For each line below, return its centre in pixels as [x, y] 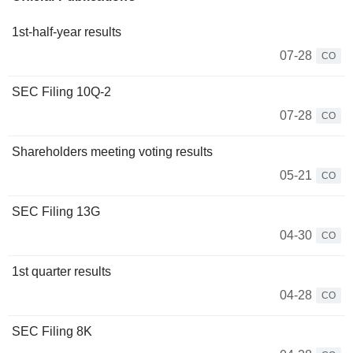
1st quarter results [61, 271]
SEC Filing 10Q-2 [61, 92]
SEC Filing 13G [56, 212]
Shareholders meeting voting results [112, 152]
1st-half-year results [67, 32]
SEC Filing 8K [52, 331]
